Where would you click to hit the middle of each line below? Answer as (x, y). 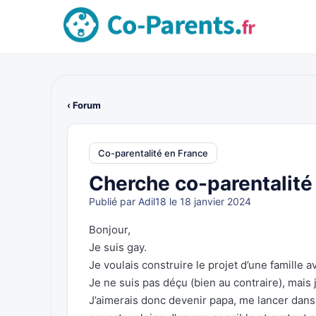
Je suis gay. (118, 247)
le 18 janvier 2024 (209, 201)
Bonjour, (110, 230)
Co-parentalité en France (153, 153)
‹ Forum (84, 105)
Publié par (114, 201)
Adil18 (152, 201)
